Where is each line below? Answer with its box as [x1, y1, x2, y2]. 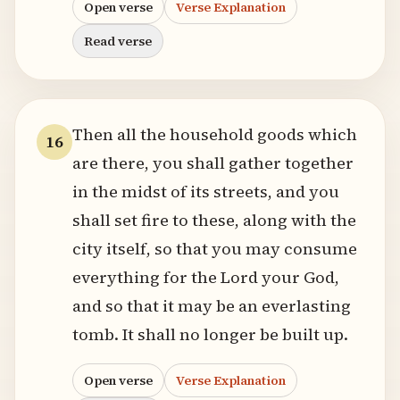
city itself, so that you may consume [72, 237, 357, 260]
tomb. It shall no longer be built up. [72, 323, 348, 346]
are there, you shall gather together [72, 152, 354, 174]
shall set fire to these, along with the [72, 209, 356, 231]
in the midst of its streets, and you [72, 180, 339, 203]
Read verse [84, 32, 152, 50]
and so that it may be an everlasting [72, 295, 351, 317]
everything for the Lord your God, [72, 266, 339, 288]
